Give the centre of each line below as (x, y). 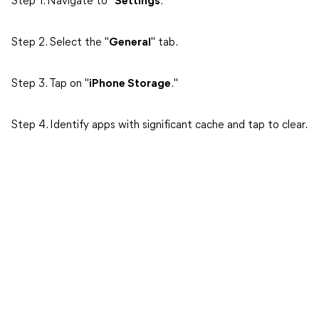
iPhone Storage (130, 84)
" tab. (164, 43)
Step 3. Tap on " (50, 84)
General (130, 43)
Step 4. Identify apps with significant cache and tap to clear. (159, 125)
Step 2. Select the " (60, 43)
